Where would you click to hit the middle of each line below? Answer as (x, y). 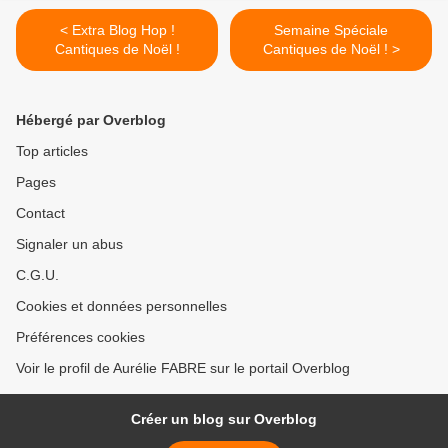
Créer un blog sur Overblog (224, 419)
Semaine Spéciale (331, 30)
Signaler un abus (69, 244)
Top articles (52, 151)
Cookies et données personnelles (121, 306)
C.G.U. (37, 275)
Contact (40, 213)
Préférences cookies (80, 337)
